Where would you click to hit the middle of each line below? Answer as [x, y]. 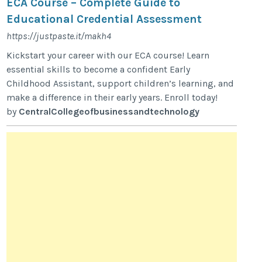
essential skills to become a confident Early [99, 69]
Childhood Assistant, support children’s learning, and [120, 83]
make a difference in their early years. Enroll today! [112, 97]
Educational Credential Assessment [104, 19]
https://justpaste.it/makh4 [59, 36]
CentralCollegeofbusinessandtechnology [109, 111]
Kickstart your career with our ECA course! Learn [108, 55]
